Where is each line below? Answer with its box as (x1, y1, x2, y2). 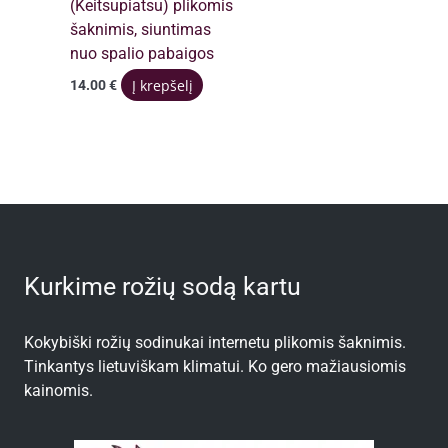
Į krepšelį (131, 75, 193, 95)
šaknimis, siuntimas (70, 20, 212, 39)
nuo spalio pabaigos (70, 44, 215, 63)
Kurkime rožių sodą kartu (24, 272, 301, 302)
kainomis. (24, 381, 93, 400)
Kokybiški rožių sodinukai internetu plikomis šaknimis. (24, 333, 406, 352)
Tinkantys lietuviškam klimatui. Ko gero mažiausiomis (24, 357, 406, 376)
